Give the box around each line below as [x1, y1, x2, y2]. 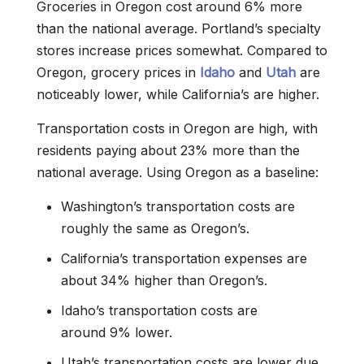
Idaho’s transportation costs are [61, 302, 258, 318]
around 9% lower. [61, 324, 172, 340]
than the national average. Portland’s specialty [37, 20, 321, 37]
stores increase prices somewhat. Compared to [37, 42, 327, 58]
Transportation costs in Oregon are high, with [37, 120, 318, 136]
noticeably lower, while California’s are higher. [37, 86, 319, 102]
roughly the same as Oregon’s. [61, 220, 249, 236]
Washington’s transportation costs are [61, 198, 295, 214]
